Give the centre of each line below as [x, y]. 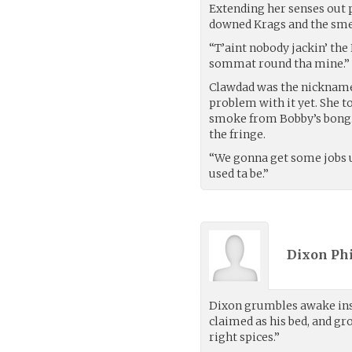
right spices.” [245, 337]
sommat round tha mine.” [280, 63]
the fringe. [238, 134]
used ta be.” [239, 173]
